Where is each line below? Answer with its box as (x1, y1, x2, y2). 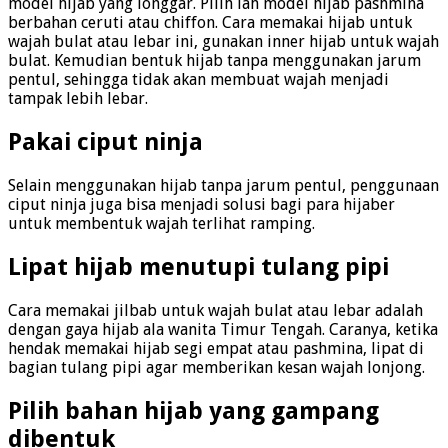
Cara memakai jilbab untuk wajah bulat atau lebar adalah (8, 300, 423, 320)
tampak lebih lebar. (8, 89, 148, 108)
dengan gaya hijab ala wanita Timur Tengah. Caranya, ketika (8, 319, 438, 339)
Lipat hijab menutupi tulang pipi (8, 252, 389, 281)
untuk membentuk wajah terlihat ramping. (8, 213, 315, 233)
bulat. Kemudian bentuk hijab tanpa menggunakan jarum (8, 51, 421, 70)
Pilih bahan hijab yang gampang (8, 396, 379, 425)
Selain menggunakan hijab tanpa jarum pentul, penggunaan (8, 175, 439, 195)
